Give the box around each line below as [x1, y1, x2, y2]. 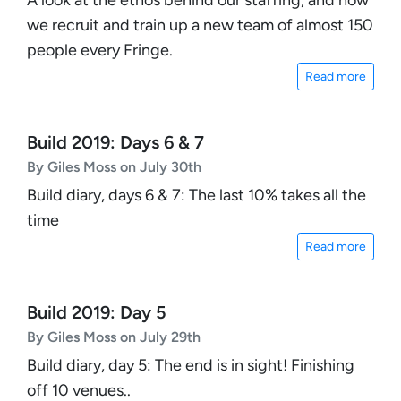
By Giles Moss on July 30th [27, 158, 201, 175]
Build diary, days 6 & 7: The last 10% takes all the [27, 184, 366, 205]
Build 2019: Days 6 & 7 [27, 131, 204, 153]
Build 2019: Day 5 [27, 301, 166, 323]
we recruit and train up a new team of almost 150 [27, 14, 373, 35]
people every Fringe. [27, 39, 173, 60]
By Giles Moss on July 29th [27, 328, 200, 346]
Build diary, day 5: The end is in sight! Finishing [27, 354, 354, 375]
